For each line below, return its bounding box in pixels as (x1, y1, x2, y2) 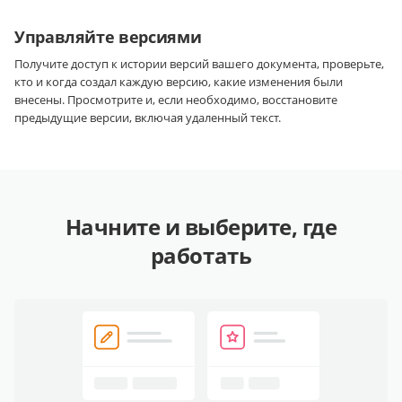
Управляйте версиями (14, 26, 202, 48)
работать (150, 240, 252, 271)
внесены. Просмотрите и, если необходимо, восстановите (14, 92, 337, 109)
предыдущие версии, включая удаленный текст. (14, 109, 281, 127)
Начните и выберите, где (65, 212, 337, 242)
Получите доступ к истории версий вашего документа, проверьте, (14, 56, 384, 73)
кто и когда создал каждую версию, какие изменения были (14, 74, 343, 91)
